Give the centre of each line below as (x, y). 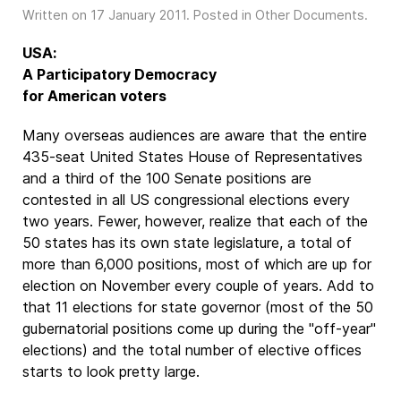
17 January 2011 (138, 15)
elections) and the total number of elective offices (192, 350)
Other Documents (310, 15)
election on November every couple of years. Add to (198, 286)
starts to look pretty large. (111, 371)
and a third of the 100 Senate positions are (167, 178)
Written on (56, 15)
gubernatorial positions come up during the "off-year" (199, 328)
